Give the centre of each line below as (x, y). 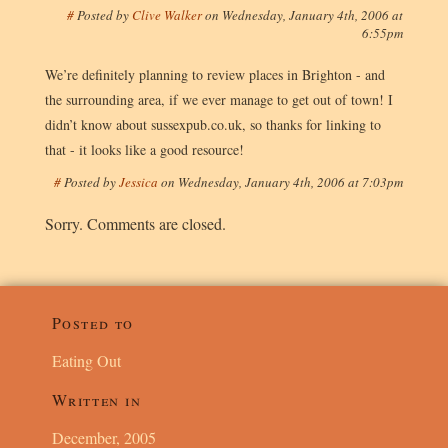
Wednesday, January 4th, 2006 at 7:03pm (291, 181)
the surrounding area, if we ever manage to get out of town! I (218, 99)
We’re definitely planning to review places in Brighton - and (214, 74)
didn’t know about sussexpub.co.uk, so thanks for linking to (212, 124)
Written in (96, 399)
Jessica (140, 181)
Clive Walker (169, 15)
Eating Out (86, 360)
